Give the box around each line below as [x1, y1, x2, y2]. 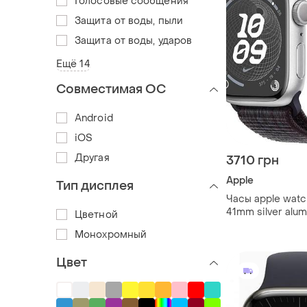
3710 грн [226, 152, 279, 169]
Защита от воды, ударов [75, 34, 193, 47]
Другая [75, 151, 110, 164]
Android [75, 111, 113, 125]
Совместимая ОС [56, 81, 166, 97]
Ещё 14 [56, 57, 90, 71]
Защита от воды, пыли [75, 14, 183, 27]
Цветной [75, 208, 118, 221]
